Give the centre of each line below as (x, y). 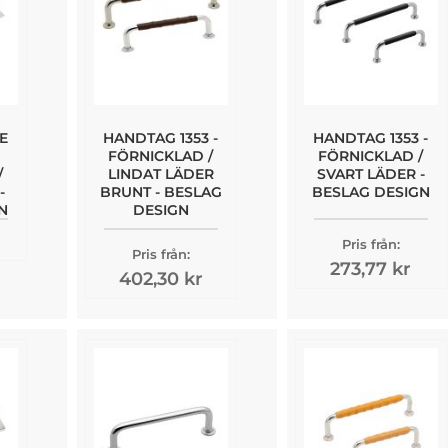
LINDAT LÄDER (160, 173)
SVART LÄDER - (370, 173)
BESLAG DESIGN (370, 191)
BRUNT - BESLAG (160, 191)
